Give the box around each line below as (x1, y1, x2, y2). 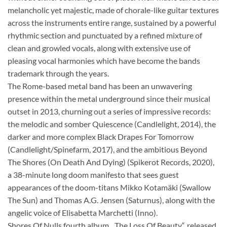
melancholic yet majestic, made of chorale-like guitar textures (8, 5, 219, 15)
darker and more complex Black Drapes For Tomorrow (8, 132, 194, 141)
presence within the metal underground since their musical (8, 94, 210, 103)
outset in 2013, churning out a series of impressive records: (8, 106, 211, 116)
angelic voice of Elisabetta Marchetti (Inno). (8, 208, 158, 217)
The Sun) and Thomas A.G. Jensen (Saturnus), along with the (8, 195, 215, 205)
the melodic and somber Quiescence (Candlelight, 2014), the (8, 119, 216, 129)
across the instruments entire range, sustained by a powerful (8, 18, 216, 27)
